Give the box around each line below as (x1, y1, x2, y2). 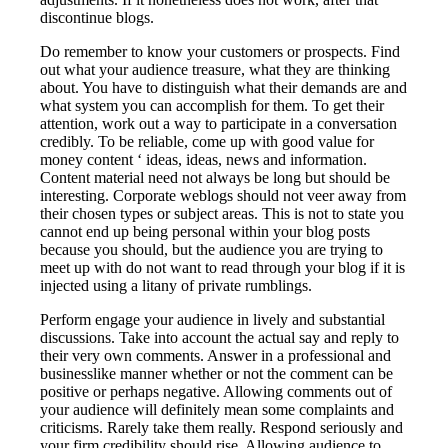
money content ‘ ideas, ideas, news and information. (40, 150, 368, 168)
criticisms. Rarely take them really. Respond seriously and (40, 418, 404, 436)
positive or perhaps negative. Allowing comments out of (40, 382, 393, 400)
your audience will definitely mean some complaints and (40, 400, 395, 418)
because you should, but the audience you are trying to (40, 240, 384, 258)
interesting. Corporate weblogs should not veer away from (40, 186, 407, 204)
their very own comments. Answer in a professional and (40, 346, 392, 364)
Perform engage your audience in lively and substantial (40, 310, 386, 328)
